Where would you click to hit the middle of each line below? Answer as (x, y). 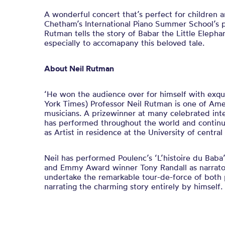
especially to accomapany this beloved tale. (124, 43)
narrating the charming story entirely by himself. (133, 186)
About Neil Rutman (79, 68)
